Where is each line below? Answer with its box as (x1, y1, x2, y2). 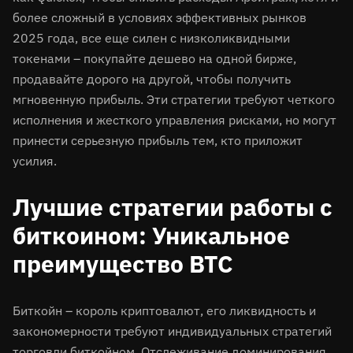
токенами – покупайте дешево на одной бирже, (13, 50, 296, 66)
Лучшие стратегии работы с (13, 191, 333, 222)
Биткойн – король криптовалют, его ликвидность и (13, 303, 316, 318)
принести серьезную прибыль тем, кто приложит (13, 132, 303, 148)
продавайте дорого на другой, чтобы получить (13, 71, 291, 87)
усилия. (13, 153, 57, 169)
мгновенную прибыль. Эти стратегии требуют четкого (13, 91, 335, 107)
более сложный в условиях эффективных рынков (13, 9, 307, 25)
